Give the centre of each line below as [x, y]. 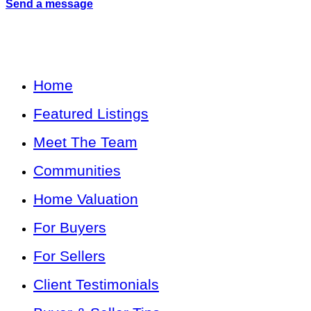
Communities [77, 171]
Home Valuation [86, 199]
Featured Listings [91, 114]
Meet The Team [85, 142]
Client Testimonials [96, 285]
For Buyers [70, 228]
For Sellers [69, 256]
